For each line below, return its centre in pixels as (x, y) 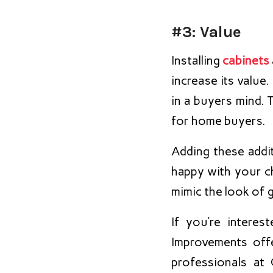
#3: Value (206, 32)
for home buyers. (218, 121)
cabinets (246, 61)
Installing (197, 61)
